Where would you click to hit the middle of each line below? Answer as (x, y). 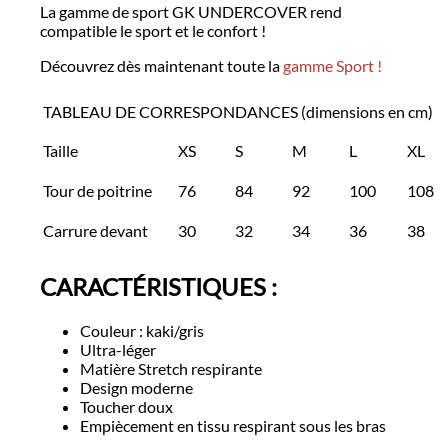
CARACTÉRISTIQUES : (158, 287)
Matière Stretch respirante (171, 368)
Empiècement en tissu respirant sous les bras (233, 425)
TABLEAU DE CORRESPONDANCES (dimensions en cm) (238, 112)
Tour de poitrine (97, 191)
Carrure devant (95, 231)
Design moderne (136, 387)
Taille (60, 151)
